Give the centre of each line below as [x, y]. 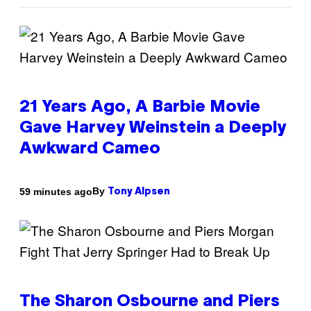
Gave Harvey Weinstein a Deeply [153, 129]
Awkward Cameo [90, 150]
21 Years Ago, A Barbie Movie [140, 108]
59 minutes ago [56, 191]
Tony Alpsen [139, 192]
